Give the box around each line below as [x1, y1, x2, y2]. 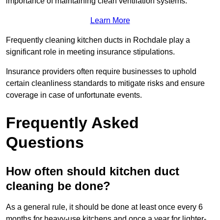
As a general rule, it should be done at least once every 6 [6, 202, 203, 211]
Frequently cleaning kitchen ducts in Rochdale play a [6, 35, 190, 44]
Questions [6, 133, 84, 151]
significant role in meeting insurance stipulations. [6, 47, 175, 56]
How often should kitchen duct [6, 164, 179, 178]
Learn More [90, 16, 130, 25]
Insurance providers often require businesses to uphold [6, 67, 196, 76]
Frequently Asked [6, 113, 139, 132]
